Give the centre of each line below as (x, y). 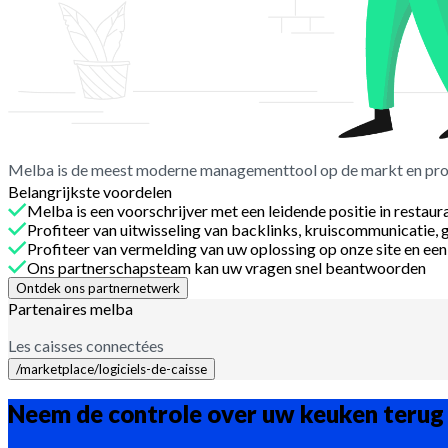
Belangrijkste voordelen (90, 191)
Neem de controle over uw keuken (195, 414)
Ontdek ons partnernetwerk (98, 287)
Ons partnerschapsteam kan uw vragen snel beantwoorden (226, 267)
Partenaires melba (70, 308)
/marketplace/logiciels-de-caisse (111, 368)
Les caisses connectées (86, 345)
